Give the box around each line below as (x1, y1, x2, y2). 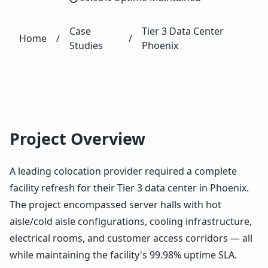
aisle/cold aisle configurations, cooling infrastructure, (10, 214, 252, 228)
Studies (69, 38, 103, 52)
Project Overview (10, 127, 145, 150)
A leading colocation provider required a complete (10, 164, 237, 178)
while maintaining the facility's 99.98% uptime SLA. (10, 248, 237, 261)
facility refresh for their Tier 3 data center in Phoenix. (10, 181, 249, 194)
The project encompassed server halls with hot (10, 197, 221, 211)
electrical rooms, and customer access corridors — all (10, 231, 252, 245)
